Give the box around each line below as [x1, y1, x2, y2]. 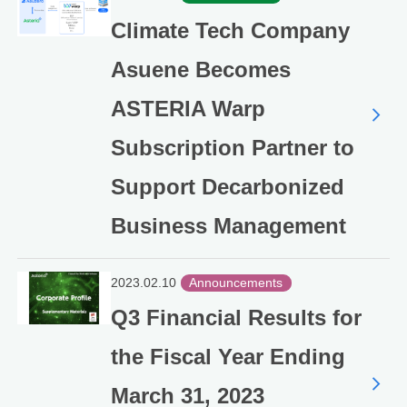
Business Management [110, 213, 346, 238]
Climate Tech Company [110, 17, 350, 43]
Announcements [189, 275, 283, 291]
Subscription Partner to [110, 134, 354, 160]
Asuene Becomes [110, 56, 291, 82]
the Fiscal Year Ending [110, 344, 345, 370]
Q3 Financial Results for [110, 305, 362, 331]
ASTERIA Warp [110, 95, 265, 121]
